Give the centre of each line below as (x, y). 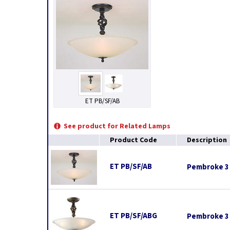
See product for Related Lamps (117, 126)
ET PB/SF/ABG (133, 216)
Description (207, 140)
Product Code (133, 140)
